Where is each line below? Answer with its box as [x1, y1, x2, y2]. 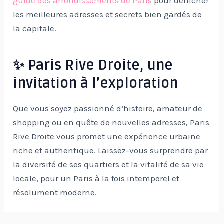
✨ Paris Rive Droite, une [13, 56, 173, 74]
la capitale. [13, 23, 57, 33]
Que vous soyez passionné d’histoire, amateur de [13, 103, 203, 114]
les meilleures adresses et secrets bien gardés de [13, 9, 202, 19]
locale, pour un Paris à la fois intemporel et [13, 173, 180, 184]
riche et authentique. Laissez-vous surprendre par [13, 145, 208, 156]
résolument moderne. [13, 187, 97, 198]
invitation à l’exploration [13, 74, 178, 92]
